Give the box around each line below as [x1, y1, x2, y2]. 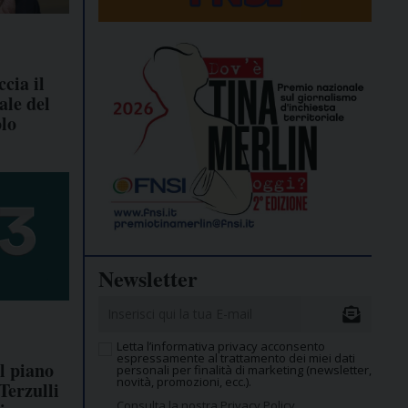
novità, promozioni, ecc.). [117, 373, 251, 391]
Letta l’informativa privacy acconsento [117, 338, 325, 355]
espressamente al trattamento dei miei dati [117, 350, 355, 367]
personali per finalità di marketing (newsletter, [117, 362, 372, 379]
